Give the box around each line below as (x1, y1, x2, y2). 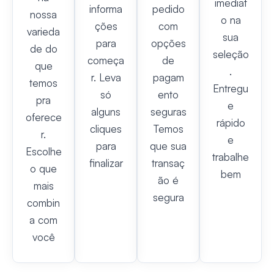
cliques (90, 122, 122, 136)
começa (87, 54, 124, 67)
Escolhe (25, 145, 62, 158)
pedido (152, 2, 185, 16)
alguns (91, 105, 120, 119)
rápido (216, 116, 245, 130)
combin (27, 196, 60, 210)
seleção (212, 48, 249, 61)
